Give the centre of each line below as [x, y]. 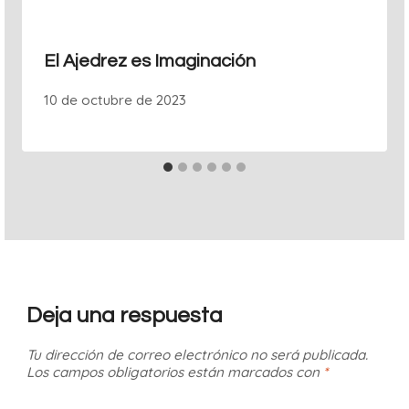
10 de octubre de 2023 [115, 100]
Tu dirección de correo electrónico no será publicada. [197, 354]
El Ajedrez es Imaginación [150, 62]
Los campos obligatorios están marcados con [175, 372]
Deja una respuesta [125, 316]
